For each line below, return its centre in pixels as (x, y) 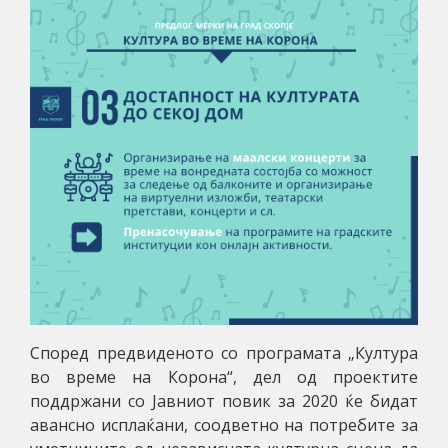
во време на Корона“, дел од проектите (224, 376)
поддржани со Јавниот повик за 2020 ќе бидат (224, 400)
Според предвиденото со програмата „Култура (224, 352)
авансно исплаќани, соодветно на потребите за (224, 424)
